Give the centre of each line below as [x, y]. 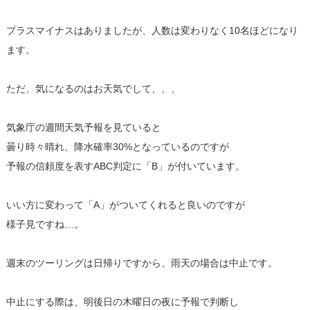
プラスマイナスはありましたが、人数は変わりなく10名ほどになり [152, 30]
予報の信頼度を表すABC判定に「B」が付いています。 [125, 166]
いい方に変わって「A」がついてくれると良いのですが [125, 204]
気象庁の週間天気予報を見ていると [83, 127]
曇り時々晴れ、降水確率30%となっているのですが [117, 146]
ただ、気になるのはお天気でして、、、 [93, 88]
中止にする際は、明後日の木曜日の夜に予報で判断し [122, 301]
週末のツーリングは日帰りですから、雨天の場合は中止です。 [142, 263]
